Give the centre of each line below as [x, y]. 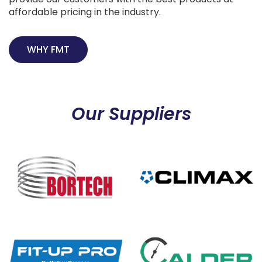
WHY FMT [48, 49]
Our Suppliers [131, 114]
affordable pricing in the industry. [85, 12]
